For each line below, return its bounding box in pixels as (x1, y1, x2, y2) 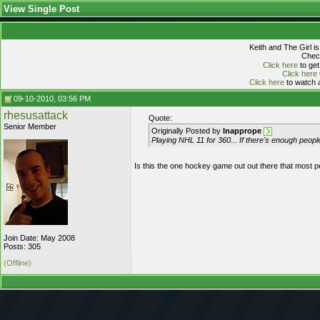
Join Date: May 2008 (4, 234, 75, 242)
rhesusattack (4, 109, 68, 121)
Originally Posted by (151, 126, 223, 135)
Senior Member (4, 122, 56, 131)
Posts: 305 (4, 242, 41, 251)
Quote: (149, 114, 172, 122)
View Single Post (4, 4, 79, 14)
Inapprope (223, 126, 261, 135)
